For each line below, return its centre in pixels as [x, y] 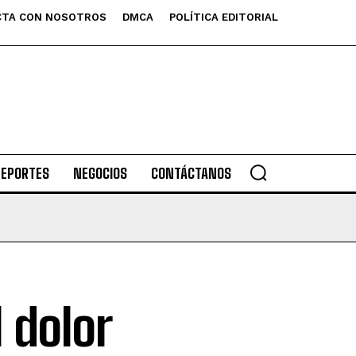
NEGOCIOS [100, 173]
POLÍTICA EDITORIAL [224, 17]
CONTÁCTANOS [191, 173]
